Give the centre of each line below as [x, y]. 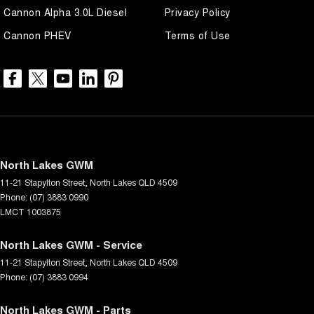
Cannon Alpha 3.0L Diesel [65, 12]
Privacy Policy [197, 12]
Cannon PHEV [37, 35]
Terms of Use [197, 35]
